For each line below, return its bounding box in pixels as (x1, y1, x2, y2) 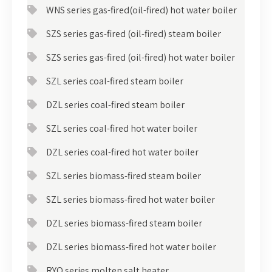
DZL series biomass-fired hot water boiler (46, 240, 216, 253)
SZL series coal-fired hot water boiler (46, 121, 197, 135)
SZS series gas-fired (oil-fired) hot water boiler (46, 50, 235, 64)
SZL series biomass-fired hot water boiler (46, 192, 215, 206)
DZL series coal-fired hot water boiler (46, 145, 199, 158)
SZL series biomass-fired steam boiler (46, 169, 201, 182)
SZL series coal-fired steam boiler (46, 74, 183, 87)
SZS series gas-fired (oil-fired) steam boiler (46, 27, 221, 40)
